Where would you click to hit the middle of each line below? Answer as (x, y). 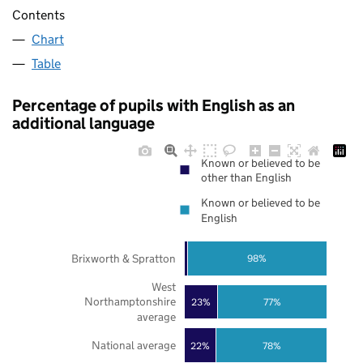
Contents (38, 15)
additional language (83, 124)
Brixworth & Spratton (123, 258)
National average (133, 346)
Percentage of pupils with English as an (154, 106)
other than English (246, 178)
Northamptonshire (130, 302)
